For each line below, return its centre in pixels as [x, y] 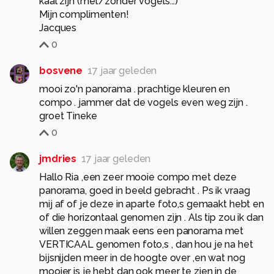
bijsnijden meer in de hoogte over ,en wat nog [142, 258]
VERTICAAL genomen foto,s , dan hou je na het [146, 245]
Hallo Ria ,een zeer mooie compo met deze [138, 177]
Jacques [58, 28]
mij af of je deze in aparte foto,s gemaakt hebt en [152, 204]
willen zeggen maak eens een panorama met [142, 231]
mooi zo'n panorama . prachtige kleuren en [135, 89]
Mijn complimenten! [84, 15]
